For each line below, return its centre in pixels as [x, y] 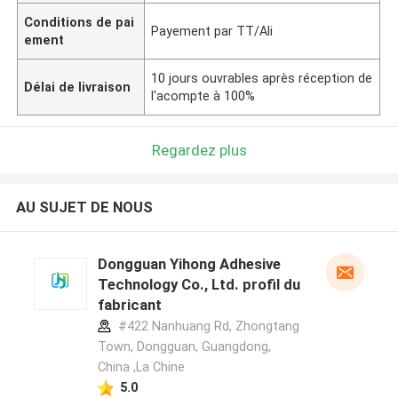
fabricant [129, 305]
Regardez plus [199, 150]
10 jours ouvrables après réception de [262, 78]
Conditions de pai [80, 22]
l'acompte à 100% [203, 96]
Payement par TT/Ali [212, 31]
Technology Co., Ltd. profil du [199, 285]
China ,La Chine [141, 367]
